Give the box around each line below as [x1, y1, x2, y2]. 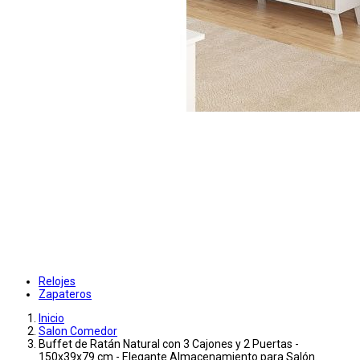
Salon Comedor [39, 325, 117, 338]
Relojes [39, 275, 76, 288]
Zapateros [39, 288, 92, 301]
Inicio [39, 312, 64, 325]
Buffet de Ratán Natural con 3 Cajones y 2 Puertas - [39, 337, 299, 351]
